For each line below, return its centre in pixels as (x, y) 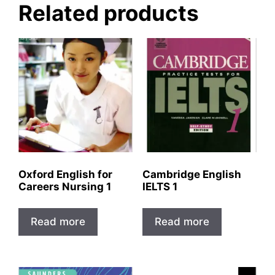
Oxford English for (65, 174)
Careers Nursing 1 (65, 186)
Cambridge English (192, 174)
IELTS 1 (160, 186)
